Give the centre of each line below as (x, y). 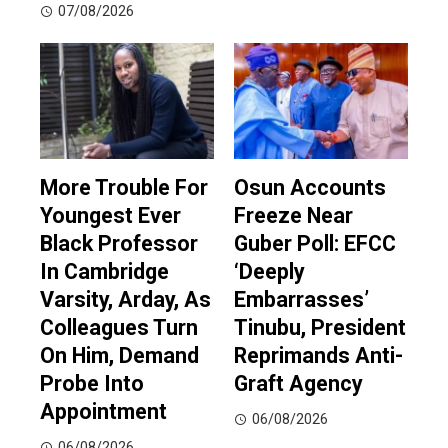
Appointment (103, 412)
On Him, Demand (119, 356)
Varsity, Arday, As (125, 300)
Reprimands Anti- (318, 356)
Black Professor (119, 244)
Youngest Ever (110, 216)
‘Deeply (269, 272)
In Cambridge (104, 272)
